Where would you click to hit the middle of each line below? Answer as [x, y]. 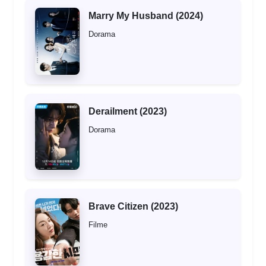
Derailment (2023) [128, 111]
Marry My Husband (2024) [146, 16]
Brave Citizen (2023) [133, 207]
